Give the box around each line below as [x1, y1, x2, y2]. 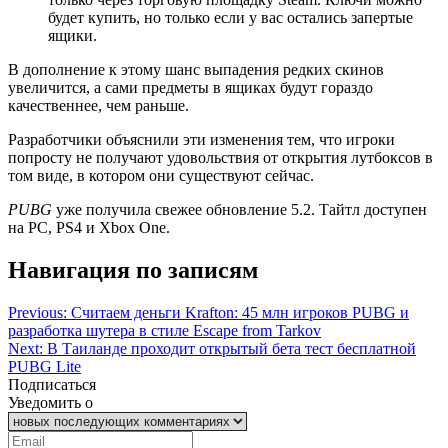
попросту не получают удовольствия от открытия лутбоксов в [8, 148, 433, 166]
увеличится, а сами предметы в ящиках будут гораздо [8, 78, 373, 96]
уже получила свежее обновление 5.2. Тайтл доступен [52, 200, 427, 218]
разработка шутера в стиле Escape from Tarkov [8, 321, 321, 339]
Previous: [8, 303, 67, 321]
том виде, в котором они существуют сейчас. [8, 166, 318, 184]
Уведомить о [8, 393, 93, 411]
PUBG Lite [8, 357, 81, 375]
